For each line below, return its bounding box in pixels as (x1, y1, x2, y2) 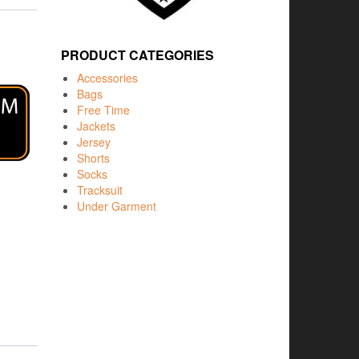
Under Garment (77, 197, 156, 214)
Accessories (77, 69, 138, 86)
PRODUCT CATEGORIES (61, 45, 214, 64)
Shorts (77, 149, 110, 166)
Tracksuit (77, 181, 123, 198)
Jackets (77, 117, 115, 134)
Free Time (77, 101, 130, 118)
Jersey (77, 133, 111, 150)
